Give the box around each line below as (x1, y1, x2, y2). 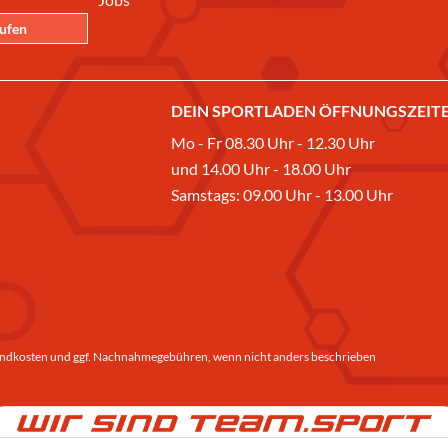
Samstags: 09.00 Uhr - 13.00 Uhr (171, 184, 393, 204)
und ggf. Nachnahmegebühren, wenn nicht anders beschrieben (48, 349, 376, 365)
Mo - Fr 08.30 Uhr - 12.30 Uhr (171, 132, 375, 152)
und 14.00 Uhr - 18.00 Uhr (171, 158, 351, 178)
